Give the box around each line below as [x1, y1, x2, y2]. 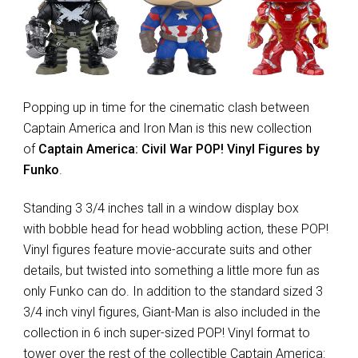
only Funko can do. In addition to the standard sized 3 [22, 284, 323, 300]
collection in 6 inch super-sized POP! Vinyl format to [22, 325, 310, 341]
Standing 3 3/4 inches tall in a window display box [22, 201, 299, 217]
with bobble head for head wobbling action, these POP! [22, 221, 328, 237]
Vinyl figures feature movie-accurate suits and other [22, 242, 312, 258]
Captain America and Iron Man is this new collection [22, 121, 312, 137]
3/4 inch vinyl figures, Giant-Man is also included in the [22, 304, 320, 320]
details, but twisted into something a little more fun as [22, 263, 320, 279]
